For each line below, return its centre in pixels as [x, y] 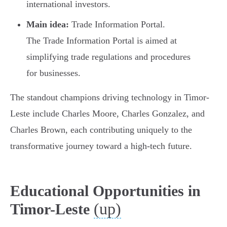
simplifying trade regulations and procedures [108, 57]
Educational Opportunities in [105, 191]
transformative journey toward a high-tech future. [101, 146]
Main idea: [48, 25]
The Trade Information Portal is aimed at [102, 41]
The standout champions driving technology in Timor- [110, 98]
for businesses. [53, 73]
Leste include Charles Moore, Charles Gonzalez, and [107, 114]
